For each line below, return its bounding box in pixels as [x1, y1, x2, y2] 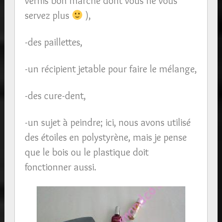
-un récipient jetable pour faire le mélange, [24, 62, 197, 75]
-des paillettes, [24, 36, 82, 48]
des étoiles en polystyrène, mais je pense [24, 131, 187, 143]
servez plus [24, 9, 72, 21]
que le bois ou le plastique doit [24, 146, 149, 158]
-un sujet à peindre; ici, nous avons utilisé [24, 116, 191, 128]
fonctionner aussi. [24, 161, 96, 173]
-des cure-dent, [24, 89, 86, 102]
